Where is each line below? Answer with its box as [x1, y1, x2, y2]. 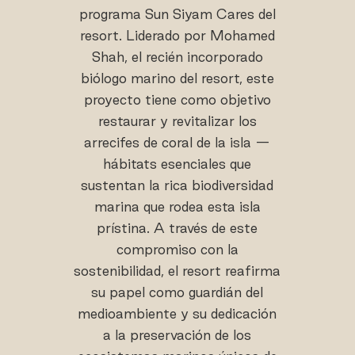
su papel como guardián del [91, 284, 264, 300]
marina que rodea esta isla [94, 199, 261, 214]
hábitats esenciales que [103, 156, 252, 171]
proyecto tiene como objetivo [83, 92, 271, 107]
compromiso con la [116, 242, 239, 257]
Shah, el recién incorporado [91, 49, 263, 64]
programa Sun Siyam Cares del [78, 6, 276, 21]
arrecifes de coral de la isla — [84, 135, 271, 150]
